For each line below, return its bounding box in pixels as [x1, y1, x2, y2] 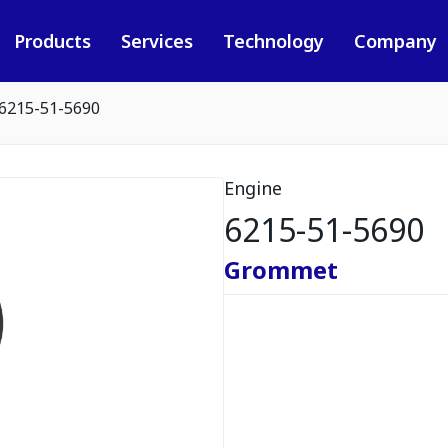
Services [120, 29, 193, 53]
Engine [224, 176, 282, 200]
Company [353, 29, 437, 53]
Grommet [224, 253, 338, 286]
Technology [222, 29, 324, 53]
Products [13, 29, 91, 53]
